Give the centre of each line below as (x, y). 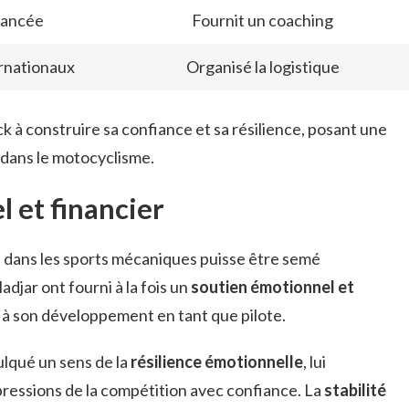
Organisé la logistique (262, 67)
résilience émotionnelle (217, 361)
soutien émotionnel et (273, 286)
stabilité (355, 389)
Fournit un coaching (262, 21)
